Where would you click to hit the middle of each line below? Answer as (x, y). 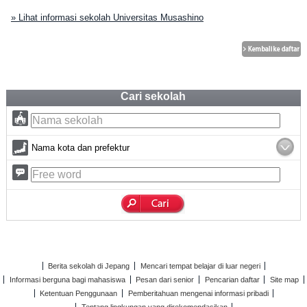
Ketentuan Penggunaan (79, 293)
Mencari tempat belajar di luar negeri (200, 266)
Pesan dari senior (165, 280)
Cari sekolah (153, 96)
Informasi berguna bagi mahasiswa (68, 280)
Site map (284, 280)
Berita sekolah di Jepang (89, 266)
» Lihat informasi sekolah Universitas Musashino (107, 17)
